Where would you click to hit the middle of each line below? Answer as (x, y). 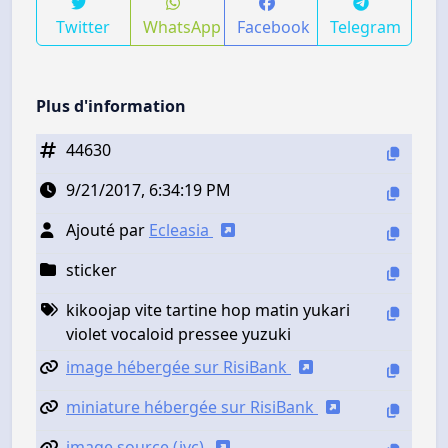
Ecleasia (181, 229)
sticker (91, 269)
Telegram (366, 26)
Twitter (83, 26)
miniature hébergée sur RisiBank (192, 406)
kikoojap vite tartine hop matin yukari (208, 309)
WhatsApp (181, 26)
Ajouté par (107, 229)
